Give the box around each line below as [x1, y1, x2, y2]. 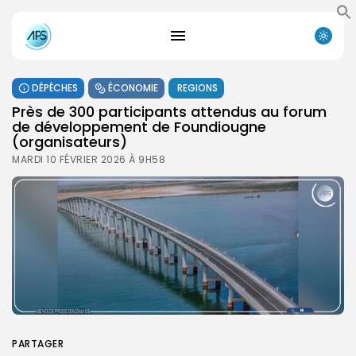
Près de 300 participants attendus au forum [12, 101, 327, 122]
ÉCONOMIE [108, 80, 158, 95]
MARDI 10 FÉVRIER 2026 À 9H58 [12, 152, 165, 166]
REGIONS [177, 80, 218, 95]
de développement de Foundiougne [12, 116, 266, 137]
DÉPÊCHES [32, 80, 78, 95]
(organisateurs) [12, 131, 127, 152]
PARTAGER [12, 336, 64, 350]
